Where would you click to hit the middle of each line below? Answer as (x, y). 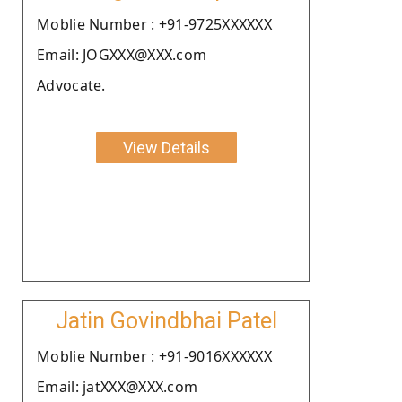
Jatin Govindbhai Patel (166, 320)
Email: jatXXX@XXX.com (118, 386)
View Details (166, 147)
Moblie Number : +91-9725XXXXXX (154, 24)
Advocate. (71, 85)
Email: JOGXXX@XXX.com (122, 54)
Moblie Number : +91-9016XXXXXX (154, 356)
